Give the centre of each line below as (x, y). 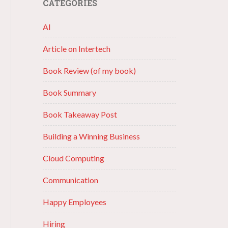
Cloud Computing (73, 158)
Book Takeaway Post (80, 114)
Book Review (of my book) (89, 70)
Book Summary (69, 92)
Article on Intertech (76, 49)
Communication (70, 180)
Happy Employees (74, 202)
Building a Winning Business (91, 136)
